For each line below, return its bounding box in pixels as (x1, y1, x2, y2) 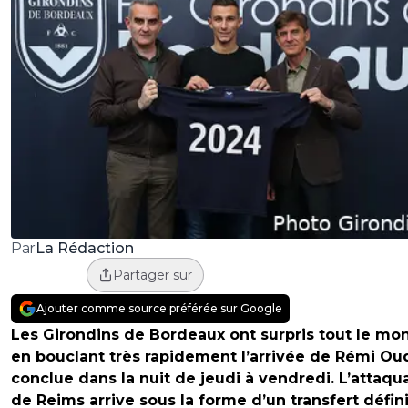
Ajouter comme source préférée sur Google (36, 301, 282, 316)
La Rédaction (35, 239, 134, 257)
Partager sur (112, 267, 192, 284)
